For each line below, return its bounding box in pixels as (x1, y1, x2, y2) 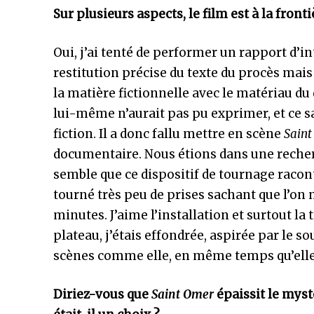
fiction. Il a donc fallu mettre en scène (53, 126, 284, 142)
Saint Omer (149, 287, 214, 302)
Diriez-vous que (53, 287, 149, 302)
